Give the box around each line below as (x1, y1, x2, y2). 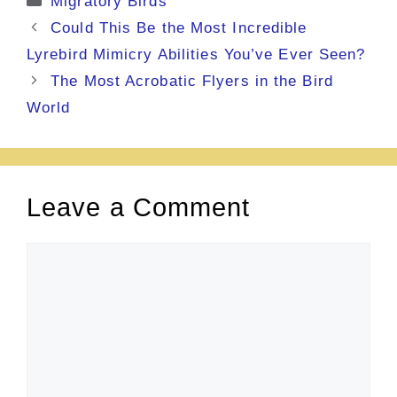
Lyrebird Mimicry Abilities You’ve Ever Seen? (27, 46, 366, 63)
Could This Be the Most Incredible (51, 19, 307, 36)
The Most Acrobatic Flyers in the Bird (51, 73, 333, 90)
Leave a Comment (27, 193, 251, 222)
